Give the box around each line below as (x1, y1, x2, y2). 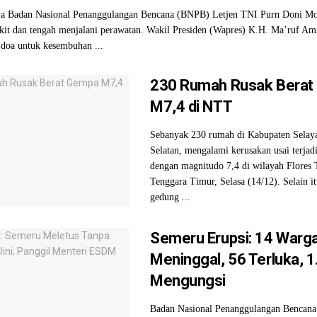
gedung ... (150, 192, 190, 202)
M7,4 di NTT (150, 98, 233, 115)
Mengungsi (150, 271, 226, 289)
